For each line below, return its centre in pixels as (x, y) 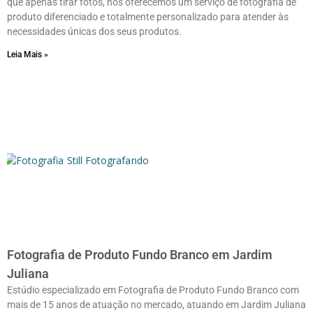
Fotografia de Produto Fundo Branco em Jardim (140, 254)
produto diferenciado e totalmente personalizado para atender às (148, 16)
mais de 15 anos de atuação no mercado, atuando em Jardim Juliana (156, 304)
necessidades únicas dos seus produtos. (94, 31)
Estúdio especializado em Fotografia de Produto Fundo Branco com (153, 290)
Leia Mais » (28, 54)
